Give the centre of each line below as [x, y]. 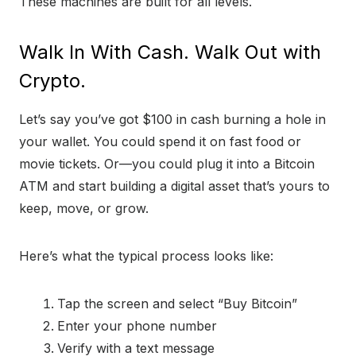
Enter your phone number [137, 326]
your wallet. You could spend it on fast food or [160, 142]
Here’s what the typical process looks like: [146, 256]
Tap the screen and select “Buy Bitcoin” [177, 304]
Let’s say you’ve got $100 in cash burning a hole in [172, 120]
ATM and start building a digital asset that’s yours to [174, 186]
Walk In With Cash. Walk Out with [170, 52]
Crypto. [52, 81]
